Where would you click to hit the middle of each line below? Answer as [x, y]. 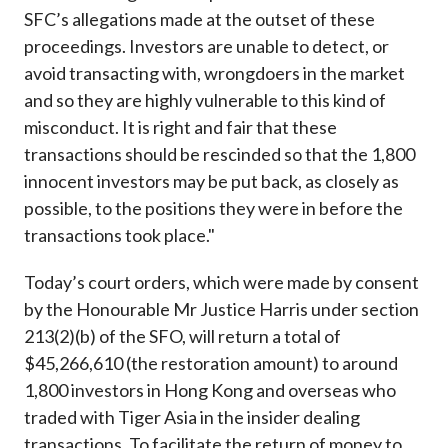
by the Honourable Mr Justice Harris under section [221, 309]
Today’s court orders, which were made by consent [221, 282]
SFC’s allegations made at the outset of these [199, 19]
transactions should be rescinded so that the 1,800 [219, 154]
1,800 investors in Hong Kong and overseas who [210, 390]
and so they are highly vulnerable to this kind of [205, 100]
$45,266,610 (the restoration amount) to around [211, 363]
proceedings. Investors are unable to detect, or [206, 46]
